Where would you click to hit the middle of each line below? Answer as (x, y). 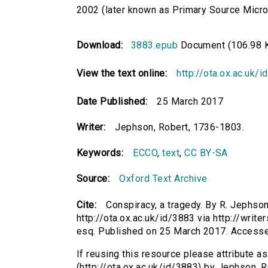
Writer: (91, 127)
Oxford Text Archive (163, 179)
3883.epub (154, 45)
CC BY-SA (206, 153)
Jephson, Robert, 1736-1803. (180, 127)
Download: (103, 45)
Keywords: (100, 153)
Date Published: (112, 102)
